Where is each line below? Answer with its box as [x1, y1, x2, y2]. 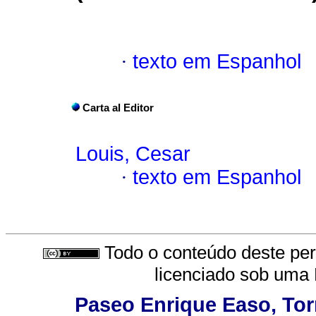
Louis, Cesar [75, 142, 190, 166]
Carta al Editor [83, 102, 154, 114]
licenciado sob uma [154, 263, 314, 285]
